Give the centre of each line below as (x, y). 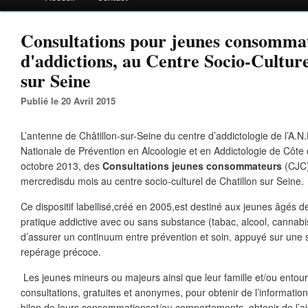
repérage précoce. (61, 252)
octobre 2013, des (62, 166)
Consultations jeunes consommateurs (192, 166)
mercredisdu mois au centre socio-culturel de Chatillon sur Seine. (162, 181)
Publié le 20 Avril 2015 (71, 101)
